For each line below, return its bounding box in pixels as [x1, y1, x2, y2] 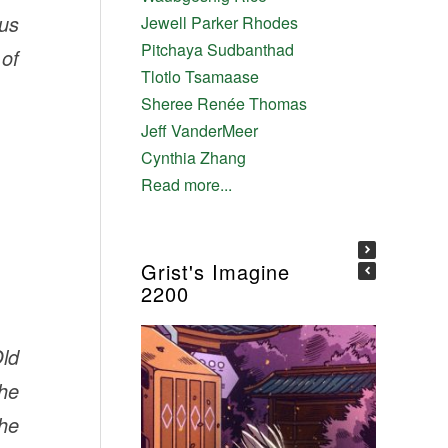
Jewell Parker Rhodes [140, 10, 298, 34]
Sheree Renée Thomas [140, 91, 307, 115]
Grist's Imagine [140, 256, 290, 286]
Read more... [140, 172, 232, 196]
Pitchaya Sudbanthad [140, 37, 294, 61]
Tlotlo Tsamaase [140, 64, 259, 88]
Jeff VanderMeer [140, 118, 258, 142]
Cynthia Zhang [140, 145, 246, 169]
